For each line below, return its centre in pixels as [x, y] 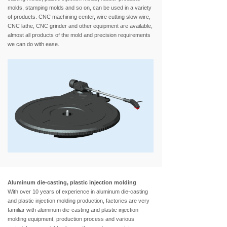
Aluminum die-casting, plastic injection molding [73, 182]
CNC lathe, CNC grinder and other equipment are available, [80, 26]
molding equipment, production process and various [71, 219]
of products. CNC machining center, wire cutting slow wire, [79, 17]
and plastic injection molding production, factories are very [79, 201]
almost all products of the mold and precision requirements [79, 35]
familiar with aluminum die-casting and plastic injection [73, 210]
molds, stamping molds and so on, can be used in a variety [80, 8]
